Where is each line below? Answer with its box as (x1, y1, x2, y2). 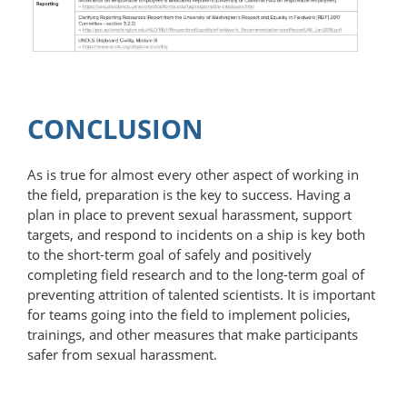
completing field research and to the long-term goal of (27, 264, 364, 283)
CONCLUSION (27, 110, 203, 146)
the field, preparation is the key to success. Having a (27, 184, 351, 203)
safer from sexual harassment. (27, 344, 217, 363)
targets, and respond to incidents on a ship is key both (27, 224, 365, 243)
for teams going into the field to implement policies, (27, 304, 351, 323)
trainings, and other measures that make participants (27, 324, 358, 343)
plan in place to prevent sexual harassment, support (27, 204, 352, 223)
